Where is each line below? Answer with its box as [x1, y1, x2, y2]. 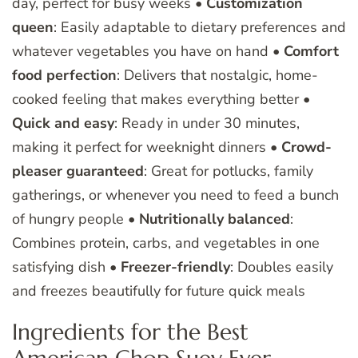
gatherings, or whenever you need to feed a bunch [12, 185, 339, 205]
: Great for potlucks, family [144, 161, 313, 181]
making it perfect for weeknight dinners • [12, 137, 281, 157]
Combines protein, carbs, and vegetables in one [12, 233, 320, 253]
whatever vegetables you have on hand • [12, 42, 284, 62]
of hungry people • [12, 209, 139, 229]
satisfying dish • [12, 257, 121, 277]
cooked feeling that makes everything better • [12, 89, 310, 109]
